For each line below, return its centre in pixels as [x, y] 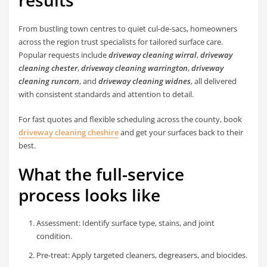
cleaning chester [48, 68]
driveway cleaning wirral [153, 55]
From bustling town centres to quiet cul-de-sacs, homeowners [128, 28]
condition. [54, 236]
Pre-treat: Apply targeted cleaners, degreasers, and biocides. [142, 255]
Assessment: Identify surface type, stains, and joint [125, 223]
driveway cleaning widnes [145, 81]
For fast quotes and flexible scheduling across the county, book [131, 119]
